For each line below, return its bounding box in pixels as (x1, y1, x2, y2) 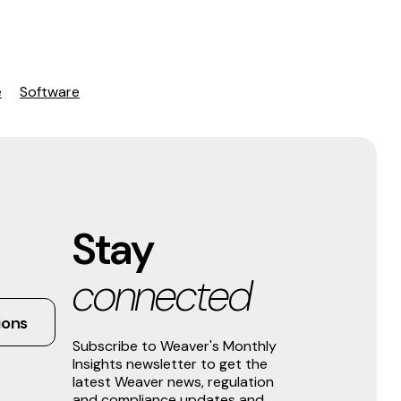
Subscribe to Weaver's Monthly (73, 336, 277, 355)
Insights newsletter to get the (73, 354, 269, 373)
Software (20, 81, 80, 101)
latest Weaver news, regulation (73, 371, 275, 391)
